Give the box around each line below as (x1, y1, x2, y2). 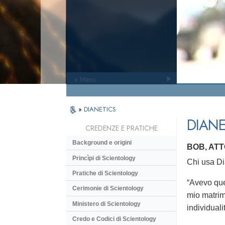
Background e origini (72, 139, 132, 147)
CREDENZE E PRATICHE (85, 123, 158, 134)
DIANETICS (84, 104, 116, 114)
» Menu (74, 74, 96, 84)
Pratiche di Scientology (72, 169, 138, 177)
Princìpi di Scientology (72, 154, 136, 162)
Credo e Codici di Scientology (72, 215, 156, 223)
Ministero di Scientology (72, 200, 141, 207)
